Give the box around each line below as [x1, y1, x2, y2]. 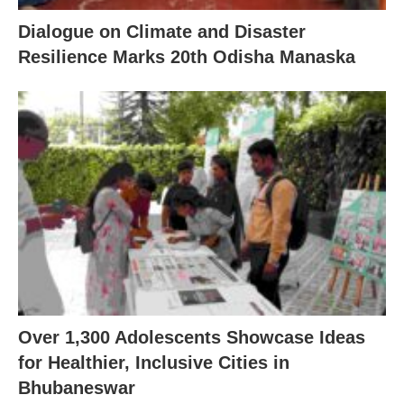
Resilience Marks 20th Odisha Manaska [18, 47, 355, 67]
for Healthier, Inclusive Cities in [18, 352, 289, 372]
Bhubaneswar [18, 377, 135, 398]
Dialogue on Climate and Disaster [18, 22, 306, 41]
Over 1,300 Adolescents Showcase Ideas [18, 326, 365, 347]
